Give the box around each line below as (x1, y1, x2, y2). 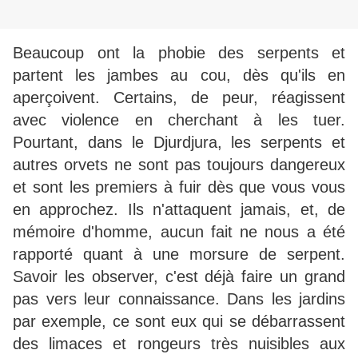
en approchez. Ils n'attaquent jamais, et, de (13, 201, 345, 219)
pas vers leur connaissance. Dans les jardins (13, 290, 345, 308)
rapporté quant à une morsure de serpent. (13, 245, 345, 264)
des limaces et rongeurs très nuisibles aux (13, 335, 345, 353)
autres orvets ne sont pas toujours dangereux (13, 156, 345, 174)
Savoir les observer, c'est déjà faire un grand (13, 268, 345, 286)
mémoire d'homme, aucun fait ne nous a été (13, 223, 345, 241)
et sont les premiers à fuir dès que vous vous (13, 178, 345, 197)
